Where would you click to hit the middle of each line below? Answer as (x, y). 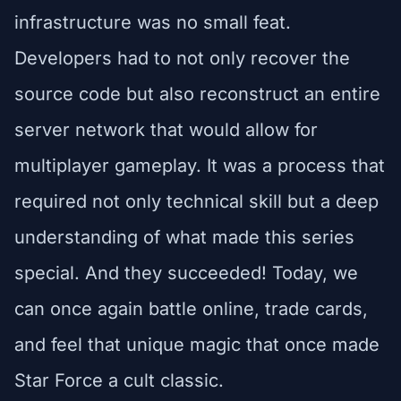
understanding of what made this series (184, 237)
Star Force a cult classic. (119, 380)
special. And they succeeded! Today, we (186, 273)
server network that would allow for (166, 129)
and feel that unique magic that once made (197, 344)
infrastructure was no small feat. (153, 22)
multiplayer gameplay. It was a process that (200, 165)
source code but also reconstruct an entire (197, 94)
